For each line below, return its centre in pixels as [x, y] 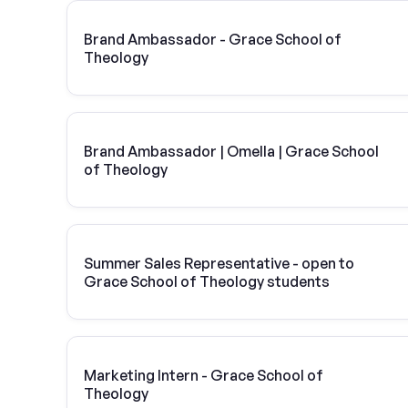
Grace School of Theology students [207, 281]
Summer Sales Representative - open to [219, 263]
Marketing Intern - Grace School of [204, 375]
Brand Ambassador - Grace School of [213, 39]
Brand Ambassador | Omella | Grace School [231, 151]
